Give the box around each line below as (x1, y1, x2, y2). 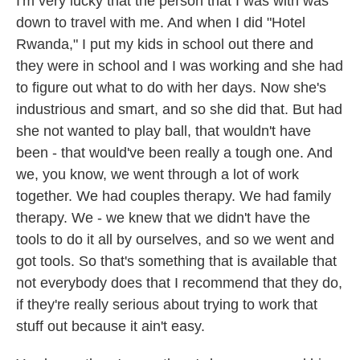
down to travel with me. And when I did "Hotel (16, 14, 305, 31)
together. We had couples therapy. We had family (16, 188, 331, 204)
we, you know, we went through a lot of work (16, 166, 299, 182)
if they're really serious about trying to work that (16, 297, 317, 313)
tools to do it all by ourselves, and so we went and (16, 231, 334, 247)
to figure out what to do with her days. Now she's (16, 80, 326, 96)
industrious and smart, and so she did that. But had (16, 101, 342, 117)
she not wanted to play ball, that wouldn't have (16, 123, 311, 139)
